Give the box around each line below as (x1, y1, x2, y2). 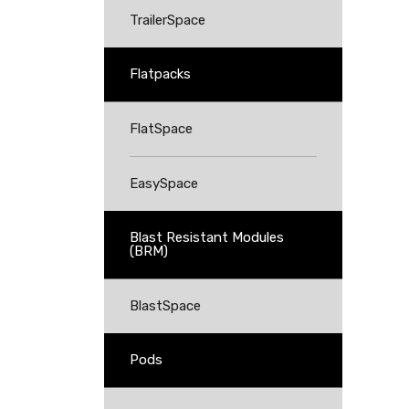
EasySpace (130, 175, 198, 192)
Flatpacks (130, 66, 191, 82)
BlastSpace (130, 298, 201, 314)
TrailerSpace (130, 12, 205, 28)
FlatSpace (130, 121, 193, 137)
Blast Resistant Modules (130, 229, 284, 246)
